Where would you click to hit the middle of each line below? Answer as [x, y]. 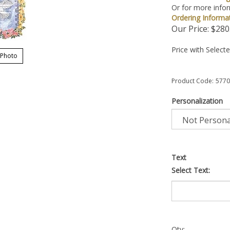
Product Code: [193, 81]
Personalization [197, 101]
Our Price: [190, 29]
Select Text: [191, 170]
